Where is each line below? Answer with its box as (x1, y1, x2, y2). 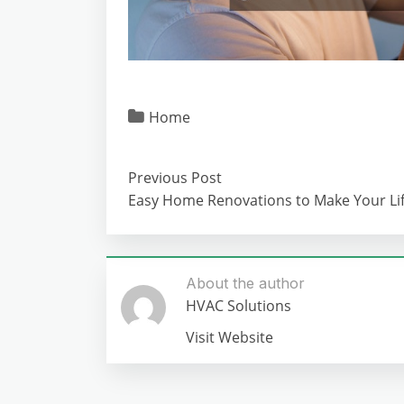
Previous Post (128, 167, 222, 188)
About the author (186, 273, 305, 292)
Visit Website (186, 326, 273, 347)
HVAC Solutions (186, 295, 291, 316)
